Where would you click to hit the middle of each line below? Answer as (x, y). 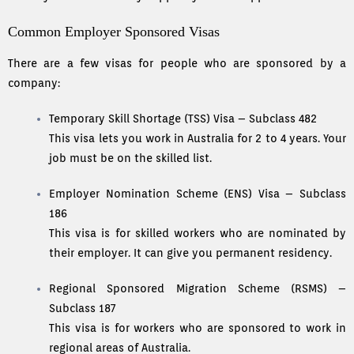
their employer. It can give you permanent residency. (191, 253)
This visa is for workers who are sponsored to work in (198, 328)
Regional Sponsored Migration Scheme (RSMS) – (198, 289)
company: (34, 83)
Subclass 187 (83, 309)
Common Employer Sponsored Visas (114, 32)
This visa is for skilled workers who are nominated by (198, 233)
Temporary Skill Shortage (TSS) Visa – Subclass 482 (183, 119)
